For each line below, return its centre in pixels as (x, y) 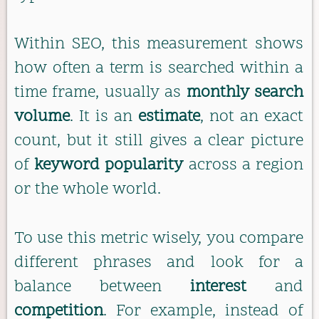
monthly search (245, 93)
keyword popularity (109, 166)
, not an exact (252, 117)
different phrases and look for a (159, 263)
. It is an (104, 117)
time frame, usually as (100, 93)
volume (42, 117)
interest (218, 287)
